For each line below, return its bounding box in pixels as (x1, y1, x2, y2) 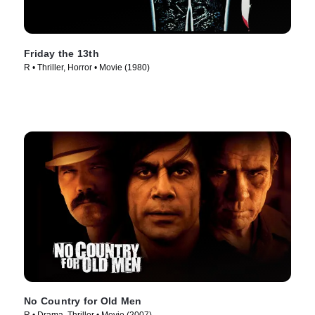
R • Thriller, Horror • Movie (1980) (24, 62, 150, 72)
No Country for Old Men (24, 295, 142, 307)
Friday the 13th (24, 47, 99, 59)
